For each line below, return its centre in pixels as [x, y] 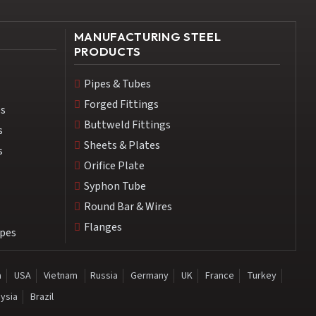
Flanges [103, 227]
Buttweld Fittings [127, 125]
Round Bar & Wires [128, 207]
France [219, 276]
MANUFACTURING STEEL [147, 36]
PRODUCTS [107, 51]
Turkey [261, 276]
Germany [149, 276]
